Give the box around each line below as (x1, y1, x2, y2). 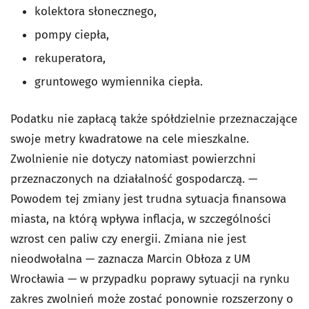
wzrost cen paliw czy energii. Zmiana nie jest (10, 231, 246, 246)
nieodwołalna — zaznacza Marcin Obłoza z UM (10, 251, 250, 266)
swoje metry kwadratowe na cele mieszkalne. (10, 131, 249, 146)
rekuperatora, (34, 50, 106, 66)
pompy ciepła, (34, 27, 109, 42)
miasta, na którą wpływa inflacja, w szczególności (10, 211, 271, 226)
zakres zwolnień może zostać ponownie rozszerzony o (10, 291, 293, 306)
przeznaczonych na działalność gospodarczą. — (10, 171, 257, 186)
